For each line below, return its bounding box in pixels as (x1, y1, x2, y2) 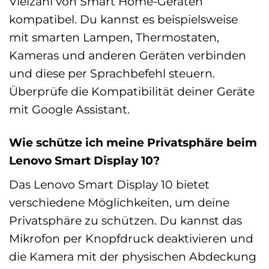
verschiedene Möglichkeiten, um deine (9, 195, 229, 210)
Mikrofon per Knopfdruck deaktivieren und (9, 231, 253, 246)
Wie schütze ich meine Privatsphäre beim (9, 135, 257, 150)
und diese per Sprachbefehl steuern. (9, 66, 215, 81)
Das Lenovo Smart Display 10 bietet (9, 177, 210, 192)
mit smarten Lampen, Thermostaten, (9, 30, 219, 45)
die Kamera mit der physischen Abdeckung (9, 249, 256, 264)
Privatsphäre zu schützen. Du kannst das (9, 213, 242, 228)
